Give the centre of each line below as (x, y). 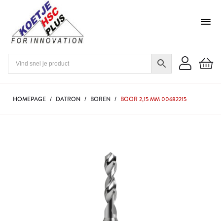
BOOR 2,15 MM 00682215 (153, 99)
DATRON (68, 99)
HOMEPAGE (29, 99)
